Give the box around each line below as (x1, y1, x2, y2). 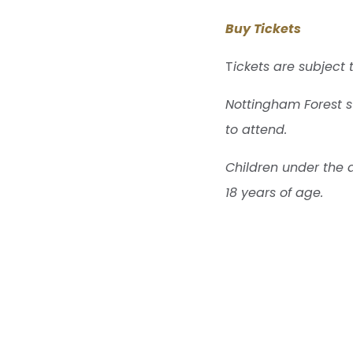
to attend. (225, 120, 288, 139)
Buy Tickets (225, 19, 302, 38)
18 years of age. (225, 183, 324, 202)
